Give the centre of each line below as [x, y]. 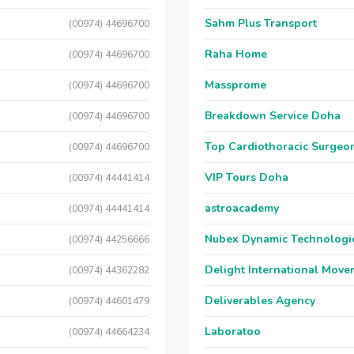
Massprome [235, 85]
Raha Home [236, 54]
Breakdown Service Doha [273, 116]
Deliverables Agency [260, 301]
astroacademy [242, 208]
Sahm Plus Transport [261, 23]
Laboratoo [233, 331]
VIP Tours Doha [247, 177]
